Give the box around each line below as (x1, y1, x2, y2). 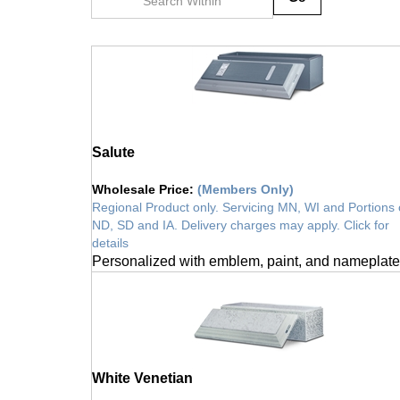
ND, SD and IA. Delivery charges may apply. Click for (92, 208, 389, 223)
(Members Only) (197, 172, 294, 187)
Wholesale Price (92, 172, 189, 187)
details (92, 226, 129, 241)
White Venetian (92, 361, 193, 377)
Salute (92, 135, 135, 151)
